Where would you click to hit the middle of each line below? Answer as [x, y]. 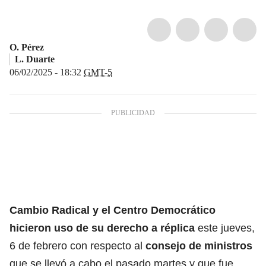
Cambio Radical [50, 210]
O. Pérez [27, 47]
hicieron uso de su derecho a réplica [104, 228]
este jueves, [226, 228]
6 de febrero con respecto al [77, 246]
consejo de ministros [199, 246]
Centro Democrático [164, 210]
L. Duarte [35, 59]
